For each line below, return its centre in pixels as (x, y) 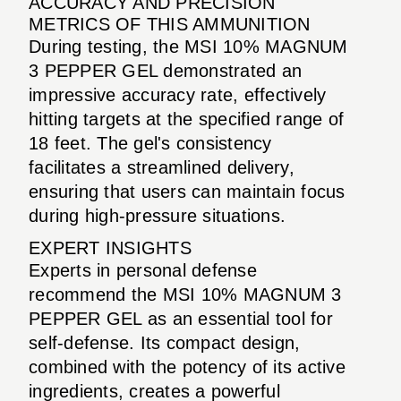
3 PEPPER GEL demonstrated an (165, 70)
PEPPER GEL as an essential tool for (181, 318)
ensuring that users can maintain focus (187, 191)
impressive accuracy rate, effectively (178, 94)
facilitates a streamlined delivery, (162, 167)
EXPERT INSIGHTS (110, 247)
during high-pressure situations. (157, 215)
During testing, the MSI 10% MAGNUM (188, 46)
